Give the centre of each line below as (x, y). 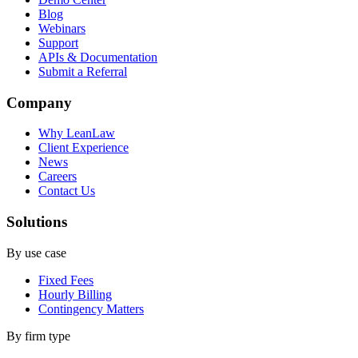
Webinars (62, 28)
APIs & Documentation (98, 57)
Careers (58, 177)
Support (58, 42)
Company (39, 102)
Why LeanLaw (77, 133)
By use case (36, 253)
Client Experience (84, 148)
